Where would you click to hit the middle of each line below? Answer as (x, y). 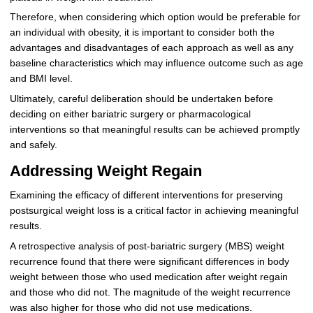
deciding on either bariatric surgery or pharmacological (130, 115)
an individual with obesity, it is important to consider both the (142, 33)
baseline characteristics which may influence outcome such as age (156, 64)
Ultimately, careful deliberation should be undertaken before (141, 99)
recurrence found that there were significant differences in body (149, 262)
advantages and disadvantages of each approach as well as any (151, 48)
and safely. (33, 145)
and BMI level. (41, 79)
